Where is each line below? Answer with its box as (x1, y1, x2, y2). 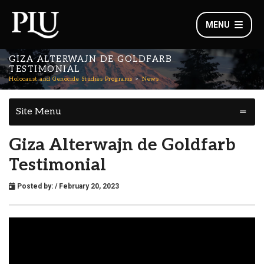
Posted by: (15, 182, 55, 190)
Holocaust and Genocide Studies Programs (9, 75, 133, 82)
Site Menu (16, 106, 61, 117)
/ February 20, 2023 (55, 182, 119, 190)
